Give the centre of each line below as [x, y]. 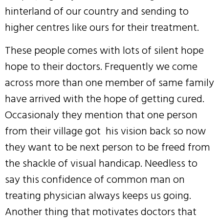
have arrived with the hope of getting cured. [105, 99]
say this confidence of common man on [95, 180]
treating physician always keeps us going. [98, 196]
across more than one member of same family [109, 83]
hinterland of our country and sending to [97, 11]
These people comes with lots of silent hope [104, 51]
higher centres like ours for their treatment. [102, 27]
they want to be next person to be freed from [108, 147]
